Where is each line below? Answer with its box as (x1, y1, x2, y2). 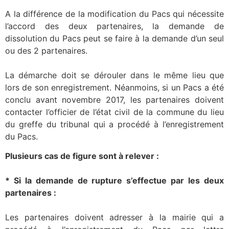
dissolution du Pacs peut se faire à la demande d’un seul (5, 33, 224, 43)
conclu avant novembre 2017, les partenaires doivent (5, 94, 224, 105)
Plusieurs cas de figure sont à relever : (5, 151, 159, 162)
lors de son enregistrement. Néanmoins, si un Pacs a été (5, 82, 224, 93)
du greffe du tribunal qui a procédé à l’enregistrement (5, 119, 224, 129)
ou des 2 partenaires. (5, 45, 87, 56)
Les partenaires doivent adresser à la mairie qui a (5, 212, 224, 223)
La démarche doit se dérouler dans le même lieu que (5, 70, 224, 80)
